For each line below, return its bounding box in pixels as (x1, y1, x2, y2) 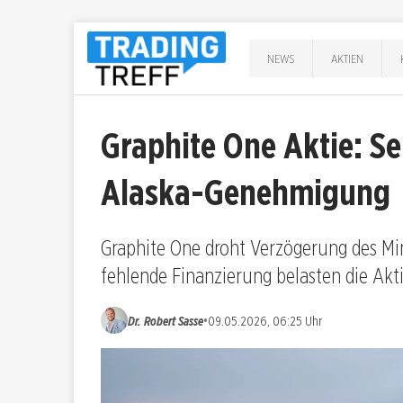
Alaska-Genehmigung (101, 171, 390, 214)
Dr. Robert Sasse (128, 312, 203, 328)
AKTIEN (331, 50, 364, 66)
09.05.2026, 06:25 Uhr (208, 312, 322, 328)
